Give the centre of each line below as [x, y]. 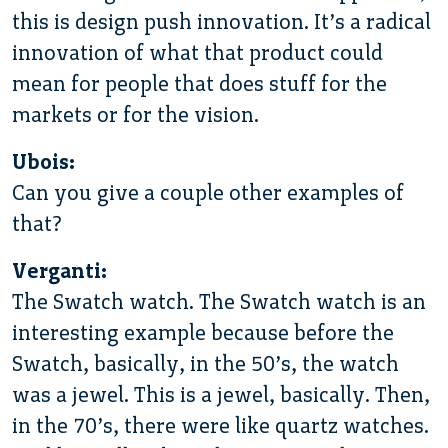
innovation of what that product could [197, 52]
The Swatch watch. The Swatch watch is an [219, 301]
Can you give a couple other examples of [208, 192]
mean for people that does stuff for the [199, 83]
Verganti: [59, 270]
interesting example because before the [203, 332]
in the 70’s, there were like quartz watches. [220, 425]
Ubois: [43, 161]
